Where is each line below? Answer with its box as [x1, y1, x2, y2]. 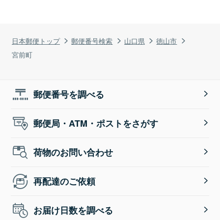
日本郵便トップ [12, 35, 60, 46]
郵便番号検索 [71, 35, 113, 46]
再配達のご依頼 [33, 174, 96, 188]
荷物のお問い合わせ [33, 145, 113, 159]
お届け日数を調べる [33, 203, 113, 217]
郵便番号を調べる [33, 87, 105, 101]
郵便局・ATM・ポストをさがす [33, 116, 159, 130]
